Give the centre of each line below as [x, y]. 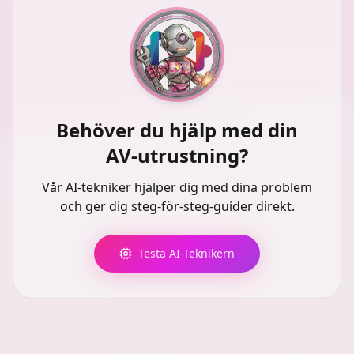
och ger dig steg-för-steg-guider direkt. [177, 206]
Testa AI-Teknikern [186, 253]
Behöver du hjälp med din [177, 130]
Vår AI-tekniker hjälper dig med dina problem [177, 187]
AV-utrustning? [177, 155]
